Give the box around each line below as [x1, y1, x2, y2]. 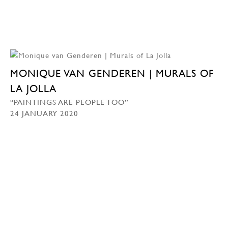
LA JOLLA [10, 82, 56, 95]
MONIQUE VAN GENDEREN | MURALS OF [10, 67, 214, 80]
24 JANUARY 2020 [10, 108, 78, 118]
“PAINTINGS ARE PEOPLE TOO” [10, 97, 128, 107]
